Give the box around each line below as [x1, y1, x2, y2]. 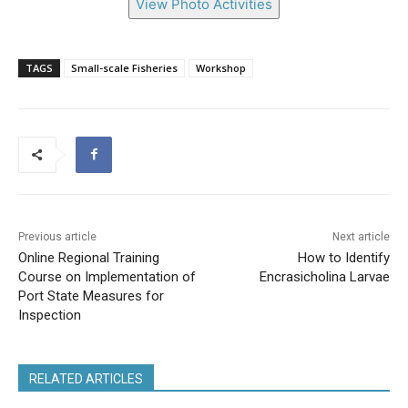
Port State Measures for [18, 287, 164, 304]
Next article [331, 229, 390, 243]
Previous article [18, 229, 97, 243]
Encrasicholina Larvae [259, 268, 390, 285]
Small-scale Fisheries [71, 60, 178, 75]
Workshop [196, 60, 246, 75]
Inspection [18, 306, 81, 323]
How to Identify [297, 249, 390, 266]
